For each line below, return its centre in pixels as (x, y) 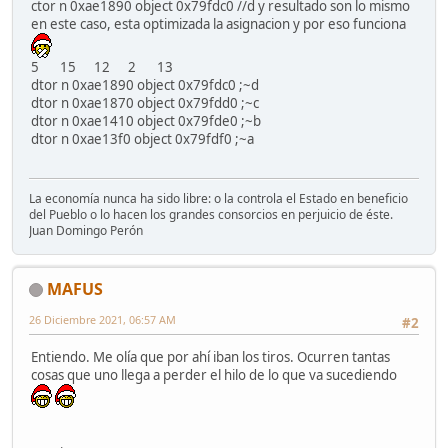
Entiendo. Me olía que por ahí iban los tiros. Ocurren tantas (210, 357)
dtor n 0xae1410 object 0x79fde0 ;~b (146, 121)
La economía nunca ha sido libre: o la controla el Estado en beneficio (218, 198)
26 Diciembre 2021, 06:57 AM (102, 319)
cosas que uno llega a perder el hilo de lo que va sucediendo (217, 375)
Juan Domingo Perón (86, 230)
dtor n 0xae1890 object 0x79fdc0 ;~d (145, 85)
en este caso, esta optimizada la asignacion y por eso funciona (220, 24)
